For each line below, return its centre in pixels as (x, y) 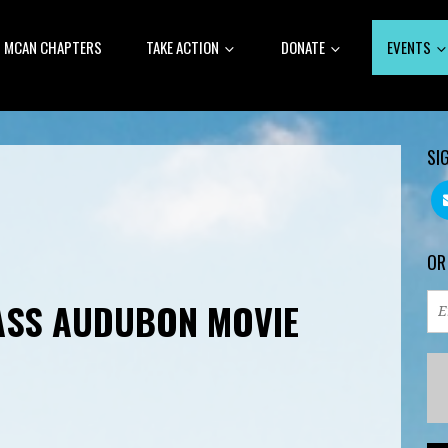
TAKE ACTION (184, 47)
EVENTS (411, 47)
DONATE (305, 47)
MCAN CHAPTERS (53, 47)
